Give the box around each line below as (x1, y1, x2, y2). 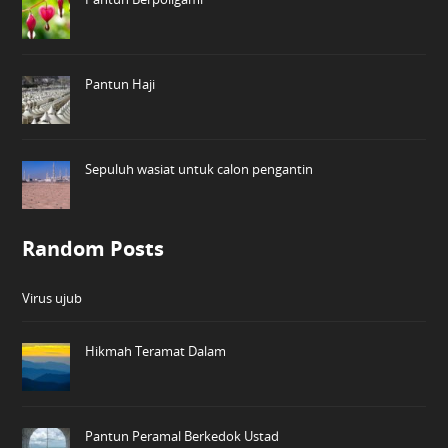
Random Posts (22, 234, 165, 262)
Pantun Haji (85, 74, 156, 93)
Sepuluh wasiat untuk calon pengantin (85, 159, 314, 178)
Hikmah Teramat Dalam (85, 341, 227, 360)
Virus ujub (22, 288, 83, 307)
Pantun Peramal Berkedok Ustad (85, 426, 280, 445)
